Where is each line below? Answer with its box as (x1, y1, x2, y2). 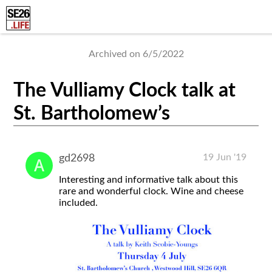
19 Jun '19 (202, 152, 246, 162)
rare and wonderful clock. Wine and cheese (59, 186, 244, 196)
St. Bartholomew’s (13, 104, 171, 124)
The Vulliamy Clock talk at (13, 81, 236, 101)
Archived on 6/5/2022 (88, 49, 184, 59)
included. (59, 197, 98, 208)
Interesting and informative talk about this (59, 174, 239, 185)
